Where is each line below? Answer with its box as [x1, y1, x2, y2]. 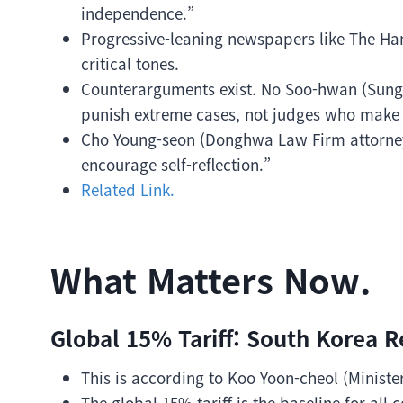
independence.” [81, 2, 194, 24]
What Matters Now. [50, 255, 371, 304]
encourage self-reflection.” [81, 153, 271, 175]
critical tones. [81, 52, 179, 75]
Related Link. [81, 178, 175, 201]
